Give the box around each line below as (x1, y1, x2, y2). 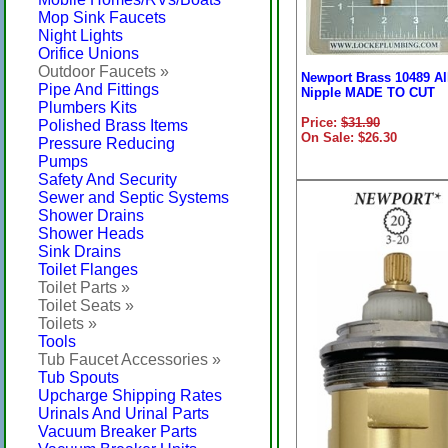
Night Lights (38, 27, 123, 44)
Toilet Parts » (38, 279, 130, 296)
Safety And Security (38, 171, 177, 188)
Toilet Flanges (38, 261, 138, 278)
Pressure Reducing (38, 135, 175, 152)
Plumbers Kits (38, 99, 137, 116)
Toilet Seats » (38, 297, 134, 314)
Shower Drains (38, 207, 144, 224)
